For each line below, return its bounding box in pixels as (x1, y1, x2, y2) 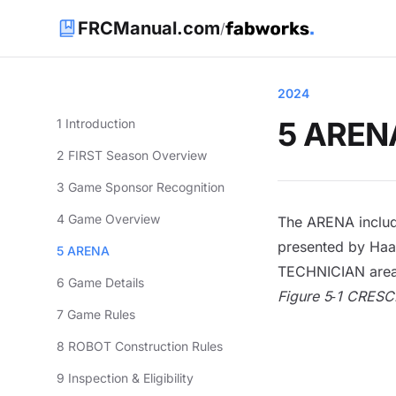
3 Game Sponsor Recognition (57, 179, 225, 194)
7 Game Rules (57, 307, 135, 322)
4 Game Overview (57, 211, 160, 226)
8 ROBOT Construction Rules (57, 339, 223, 354)
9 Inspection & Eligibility (57, 370, 194, 385)
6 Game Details (57, 275, 144, 290)
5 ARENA (57, 243, 110, 258)
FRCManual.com (78, 18, 220, 39)
